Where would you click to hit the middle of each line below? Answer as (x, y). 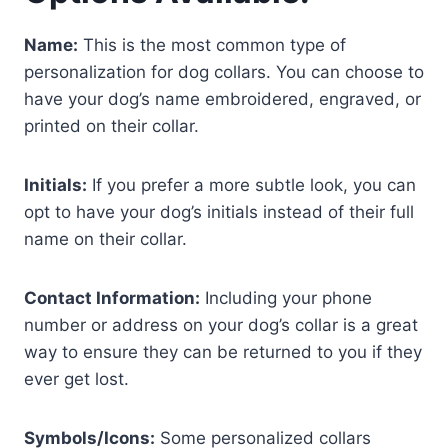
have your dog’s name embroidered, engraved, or (222, 99)
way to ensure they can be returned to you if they (223, 352)
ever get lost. (76, 379)
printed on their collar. (111, 126)
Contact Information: (112, 298)
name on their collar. (105, 239)
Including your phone (286, 298)
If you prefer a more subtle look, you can (251, 185)
